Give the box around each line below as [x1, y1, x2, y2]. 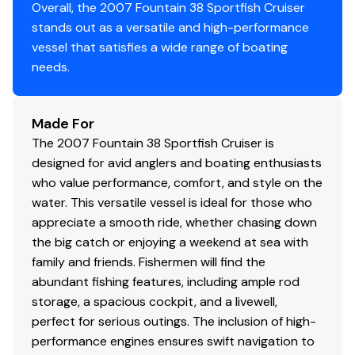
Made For [32, 113, 94, 133]
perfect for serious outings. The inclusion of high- [32, 312, 316, 330]
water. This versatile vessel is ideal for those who [32, 193, 312, 211]
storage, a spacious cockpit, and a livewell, [32, 292, 277, 310]
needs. [32, 58, 70, 75]
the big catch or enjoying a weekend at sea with [32, 233, 308, 250]
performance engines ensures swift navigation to [32, 332, 315, 349]
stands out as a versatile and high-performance [32, 18, 309, 36]
